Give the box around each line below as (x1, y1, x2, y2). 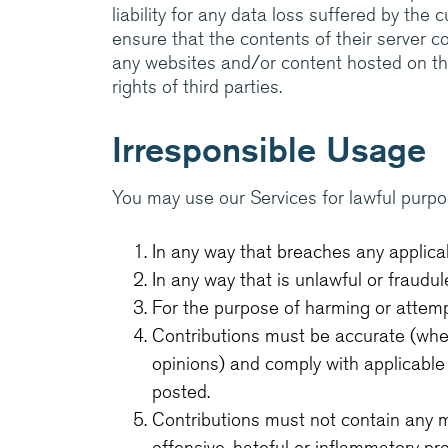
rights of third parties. (112, 74, 282, 99)
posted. (152, 379, 210, 404)
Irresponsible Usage (112, 128, 426, 170)
